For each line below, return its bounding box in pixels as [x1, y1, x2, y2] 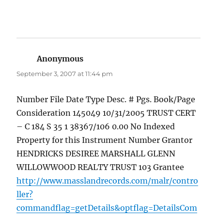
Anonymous [37, 54, 84, 64]
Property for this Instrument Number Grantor [16, 135, 193, 145]
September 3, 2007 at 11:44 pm [16, 70, 113, 78]
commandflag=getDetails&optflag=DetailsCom [16, 203, 198, 213]
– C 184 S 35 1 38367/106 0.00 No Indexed [16, 122, 175, 132]
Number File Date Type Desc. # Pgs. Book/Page [16, 94, 196, 105]
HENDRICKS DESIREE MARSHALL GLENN [16, 149, 176, 159]
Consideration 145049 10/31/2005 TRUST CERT [16, 108, 196, 118]
